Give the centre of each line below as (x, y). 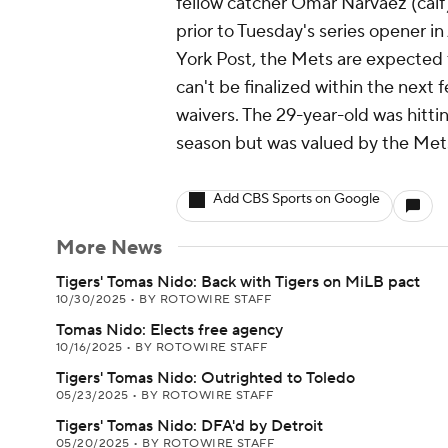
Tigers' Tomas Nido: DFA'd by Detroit (189, 426)
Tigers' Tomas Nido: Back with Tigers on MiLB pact (238, 282)
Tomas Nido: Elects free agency (169, 330)
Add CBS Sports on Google (296, 199)
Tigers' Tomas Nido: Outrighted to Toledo (205, 378)
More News (109, 248)
